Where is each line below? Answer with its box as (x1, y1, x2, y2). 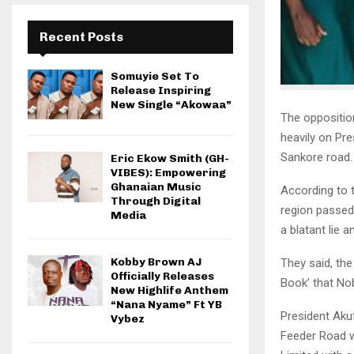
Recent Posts (40, 29, 123, 44)
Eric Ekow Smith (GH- (111, 152, 229, 166)
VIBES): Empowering (111, 166, 226, 180)
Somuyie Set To (111, 70, 199, 83)
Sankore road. (281, 149, 352, 164)
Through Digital (111, 194, 201, 209)
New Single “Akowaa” (111, 98, 232, 111)
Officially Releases (111, 269, 214, 284)
